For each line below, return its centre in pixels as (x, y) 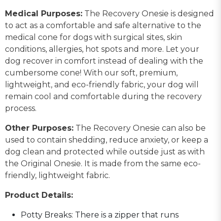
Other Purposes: (39, 128)
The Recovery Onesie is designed (148, 13)
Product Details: (39, 195)
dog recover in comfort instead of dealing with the (104, 61)
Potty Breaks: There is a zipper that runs (100, 215)
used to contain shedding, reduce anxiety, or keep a (107, 140)
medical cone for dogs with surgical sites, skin (93, 37)
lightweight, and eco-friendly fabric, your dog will (102, 84)
